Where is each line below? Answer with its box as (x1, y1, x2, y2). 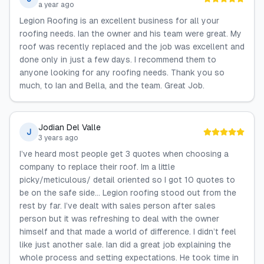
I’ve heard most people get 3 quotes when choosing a (19, 149, 229, 159)
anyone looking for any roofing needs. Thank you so (19, 68, 225, 77)
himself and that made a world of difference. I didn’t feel (19, 227, 236, 236)
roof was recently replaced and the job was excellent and (19, 42, 245, 51)
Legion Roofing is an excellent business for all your (19, 16, 219, 25)
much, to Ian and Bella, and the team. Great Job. (19, 81, 204, 90)
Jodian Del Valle (38, 123, 101, 132)
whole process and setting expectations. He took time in (19, 253, 239, 262)
